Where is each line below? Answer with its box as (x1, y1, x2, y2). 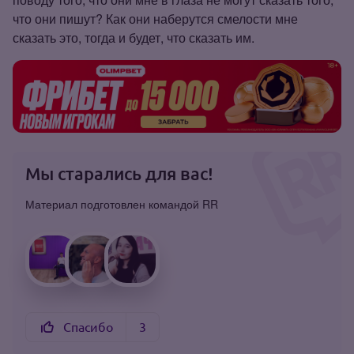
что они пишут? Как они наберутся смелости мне (13, 9, 298, 28)
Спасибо (63, 320, 113, 335)
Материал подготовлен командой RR (25, 196, 218, 213)
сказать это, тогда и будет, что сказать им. (13, 28, 254, 47)
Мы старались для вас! (25, 164, 213, 185)
